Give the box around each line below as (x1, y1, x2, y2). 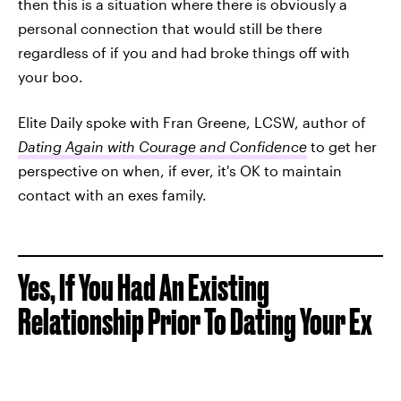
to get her (311, 138, 377, 155)
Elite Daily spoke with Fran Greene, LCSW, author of (18, 114, 366, 131)
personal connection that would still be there (18, 20, 322, 37)
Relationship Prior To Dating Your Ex (18, 302, 372, 342)
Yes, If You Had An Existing (18, 268, 269, 308)
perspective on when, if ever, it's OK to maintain (18, 162, 342, 179)
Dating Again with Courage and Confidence (18, 138, 307, 155)
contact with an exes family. (18, 186, 207, 203)
